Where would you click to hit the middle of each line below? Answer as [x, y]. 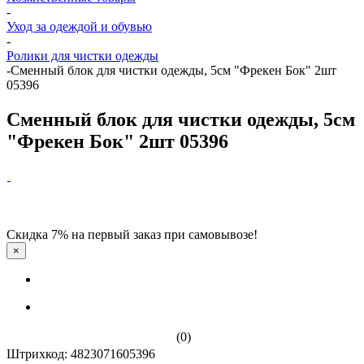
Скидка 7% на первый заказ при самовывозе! [132, 234]
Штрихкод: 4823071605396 [81, 353]
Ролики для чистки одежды [82, 56]
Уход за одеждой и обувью [79, 26]
